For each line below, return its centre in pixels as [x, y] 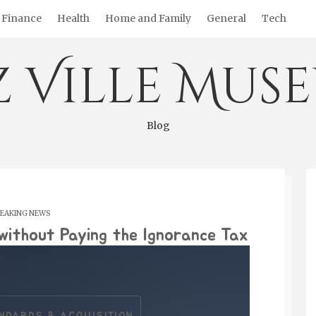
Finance [22, 18]
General [226, 18]
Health [73, 18]
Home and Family [148, 18]
